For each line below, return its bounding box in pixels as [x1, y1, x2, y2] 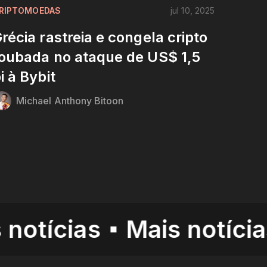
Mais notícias [54, 214, 209, 244]
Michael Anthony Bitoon [16, 94, 124, 107]
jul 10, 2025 [170, 5, 215, 15]
